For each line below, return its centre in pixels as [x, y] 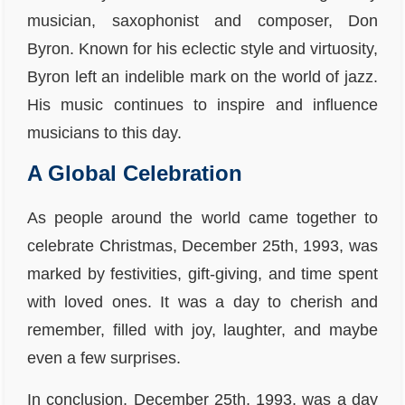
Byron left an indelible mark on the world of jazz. [202, 77]
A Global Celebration [135, 173]
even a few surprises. [104, 358]
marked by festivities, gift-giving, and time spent [202, 274]
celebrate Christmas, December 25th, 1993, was [202, 246]
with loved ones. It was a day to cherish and [202, 302]
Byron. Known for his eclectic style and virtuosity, [202, 49]
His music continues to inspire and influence [202, 105]
